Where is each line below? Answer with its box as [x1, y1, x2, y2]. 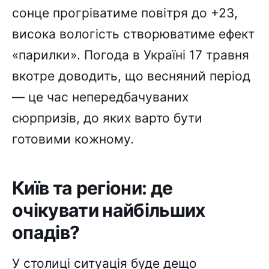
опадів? [12, 221, 80, 243]
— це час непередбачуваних [12, 89, 189, 105]
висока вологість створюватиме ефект [12, 26, 255, 42]
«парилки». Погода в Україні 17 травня [12, 47, 249, 63]
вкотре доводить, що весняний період [12, 68, 250, 84]
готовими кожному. [12, 131, 134, 147]
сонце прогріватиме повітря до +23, [12, 5, 238, 21]
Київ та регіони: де [12, 177, 173, 199]
